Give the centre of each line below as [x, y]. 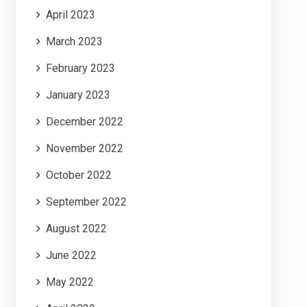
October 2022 [78, 175]
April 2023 [70, 15]
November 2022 [84, 149]
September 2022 [86, 202]
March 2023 [74, 42]
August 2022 [76, 229]
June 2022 [71, 256]
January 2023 [78, 95]
